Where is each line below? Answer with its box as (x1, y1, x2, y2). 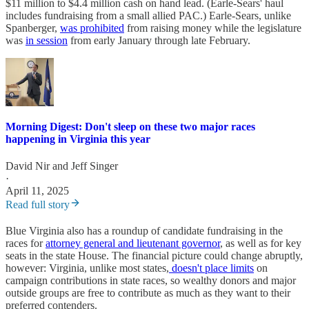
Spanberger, (6, 21, 60, 34)
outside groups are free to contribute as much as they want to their (6, 287, 290, 299)
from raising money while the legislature (124, 21, 301, 34)
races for (6, 237, 46, 250)
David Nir (6, 160, 50, 172)
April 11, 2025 (6, 185, 69, 197)
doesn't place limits (169, 262, 254, 275)
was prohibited (60, 21, 124, 34)
